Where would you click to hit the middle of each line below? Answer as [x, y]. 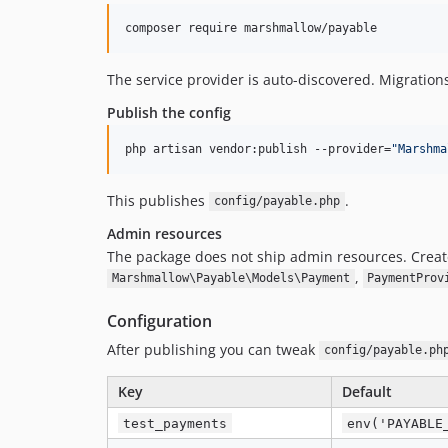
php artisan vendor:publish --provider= [258, 148]
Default [367, 391]
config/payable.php [276, 201]
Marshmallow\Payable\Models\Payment [230, 278]
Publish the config [169, 112]
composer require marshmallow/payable [251, 27]
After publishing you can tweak [213, 349]
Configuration [159, 320]
